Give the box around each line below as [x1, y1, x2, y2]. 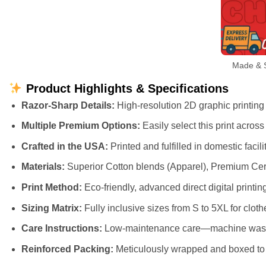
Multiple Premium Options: [21, 121, 140, 131]
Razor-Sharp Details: [21, 100, 115, 110]
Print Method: [21, 182, 82, 192]
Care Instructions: [21, 223, 102, 234]
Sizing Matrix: [21, 202, 82, 213]
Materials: [21, 161, 65, 172]
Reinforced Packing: [21, 243, 113, 254]
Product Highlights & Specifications [22, 81, 229, 95]
